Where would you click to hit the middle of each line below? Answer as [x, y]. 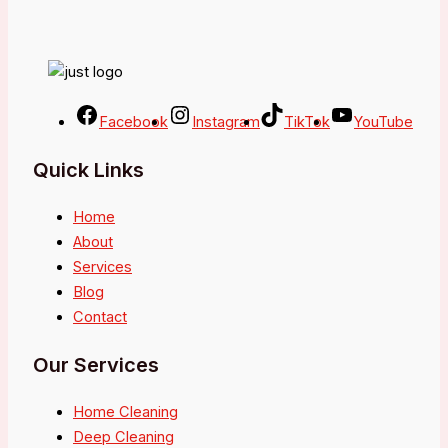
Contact [100, 316]
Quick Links [88, 170]
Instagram [226, 121]
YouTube [383, 121]
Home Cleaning [125, 411]
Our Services [96, 365]
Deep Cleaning [123, 436]
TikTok [307, 121]
